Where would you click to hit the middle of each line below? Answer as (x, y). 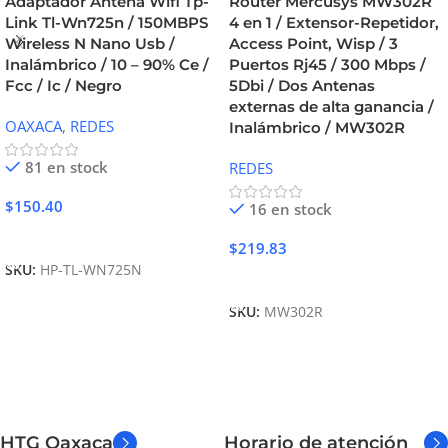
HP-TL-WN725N (91, 270)
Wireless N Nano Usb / (90, 44)
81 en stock (66, 167)
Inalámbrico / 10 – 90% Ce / (107, 65)
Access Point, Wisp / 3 (313, 44)
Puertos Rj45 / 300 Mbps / (327, 65)
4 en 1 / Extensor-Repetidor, (334, 23)
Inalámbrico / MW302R (317, 128)
